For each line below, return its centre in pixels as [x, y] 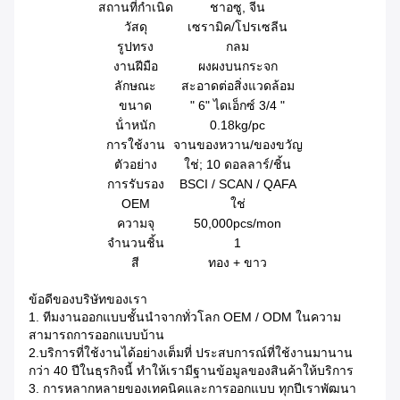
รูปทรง [135, 47]
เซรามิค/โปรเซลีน [237, 27]
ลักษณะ [135, 86]
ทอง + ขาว [237, 263]
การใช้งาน [135, 145]
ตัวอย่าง [135, 165]
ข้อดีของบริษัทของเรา [88, 300]
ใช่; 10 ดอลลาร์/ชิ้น [237, 165]
